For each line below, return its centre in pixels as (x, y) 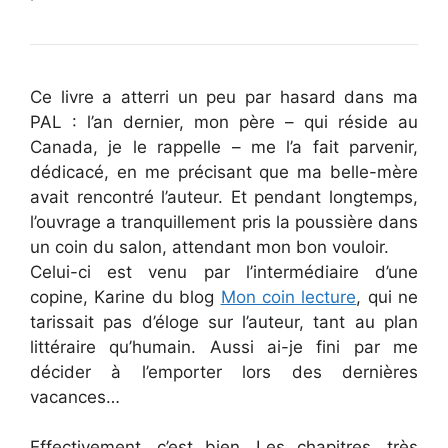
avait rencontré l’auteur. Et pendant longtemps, (224, 196)
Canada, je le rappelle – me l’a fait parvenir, (224, 146)
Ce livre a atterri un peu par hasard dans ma (224, 96)
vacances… (75, 396)
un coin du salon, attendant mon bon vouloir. (209, 246)
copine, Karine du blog (125, 296)
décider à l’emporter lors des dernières (224, 371)
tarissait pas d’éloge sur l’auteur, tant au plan (224, 321)
